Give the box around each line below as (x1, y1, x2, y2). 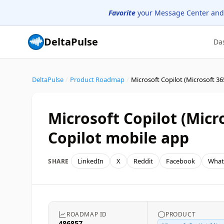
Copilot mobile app (48, 127, 189, 148)
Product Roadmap (70, 75, 124, 84)
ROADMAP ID (66, 210, 107, 218)
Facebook (166, 156, 195, 165)
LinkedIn (77, 156, 103, 165)
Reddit (133, 156, 153, 165)
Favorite (108, 8, 135, 17)
